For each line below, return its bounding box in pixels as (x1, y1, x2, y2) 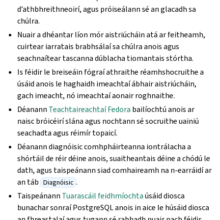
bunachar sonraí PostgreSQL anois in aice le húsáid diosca (17, 202, 210, 213)
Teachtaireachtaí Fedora (49, 104, 131, 114)
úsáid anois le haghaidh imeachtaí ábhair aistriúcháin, (17, 79, 197, 89)
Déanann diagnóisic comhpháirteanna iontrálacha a (17, 141, 192, 152)
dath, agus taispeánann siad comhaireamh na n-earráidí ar (17, 165, 212, 175)
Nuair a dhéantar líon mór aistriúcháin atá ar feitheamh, (17, 29, 206, 40)
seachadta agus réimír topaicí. (17, 128, 118, 138)
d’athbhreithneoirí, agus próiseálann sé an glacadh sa (17, 4, 196, 14)
